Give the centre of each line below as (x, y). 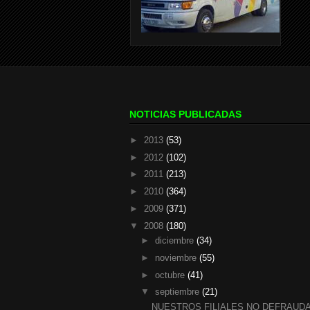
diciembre (175, 241)
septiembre (178, 292)
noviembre (177, 257)
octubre (171, 275)
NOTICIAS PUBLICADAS (185, 114)
